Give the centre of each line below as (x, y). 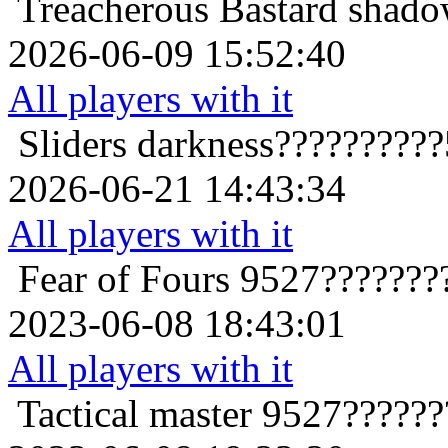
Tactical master (134, 414)
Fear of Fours (124, 279)
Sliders (72, 144)
